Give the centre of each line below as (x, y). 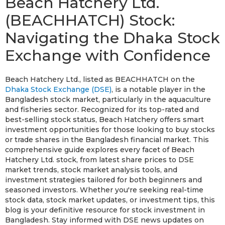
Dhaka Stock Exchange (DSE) (58, 89)
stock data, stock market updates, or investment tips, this (110, 200)
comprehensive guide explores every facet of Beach (100, 149)
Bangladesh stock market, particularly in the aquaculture (108, 99)
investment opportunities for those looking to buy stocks (110, 129)
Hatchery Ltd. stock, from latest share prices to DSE (99, 159)
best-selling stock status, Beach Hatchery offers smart (104, 119)
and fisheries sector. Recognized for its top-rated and (102, 109)
